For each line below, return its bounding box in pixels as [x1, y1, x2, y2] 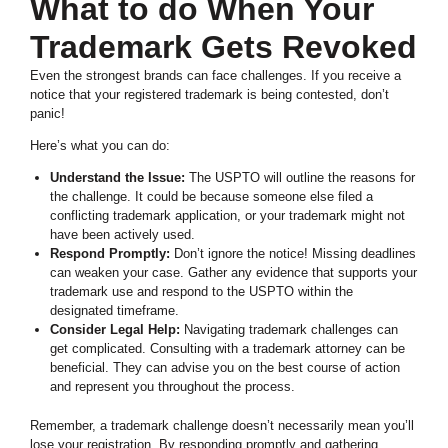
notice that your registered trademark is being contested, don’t [30, 87, 389, 103]
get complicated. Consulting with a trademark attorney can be [49, 341, 405, 357]
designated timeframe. [49, 303, 179, 319]
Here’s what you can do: [30, 138, 170, 154]
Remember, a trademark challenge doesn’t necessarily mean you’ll [30, 417, 414, 433]
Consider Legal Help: [49, 322, 180, 338]
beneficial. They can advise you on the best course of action [49, 360, 400, 376]
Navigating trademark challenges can [179, 322, 398, 338]
